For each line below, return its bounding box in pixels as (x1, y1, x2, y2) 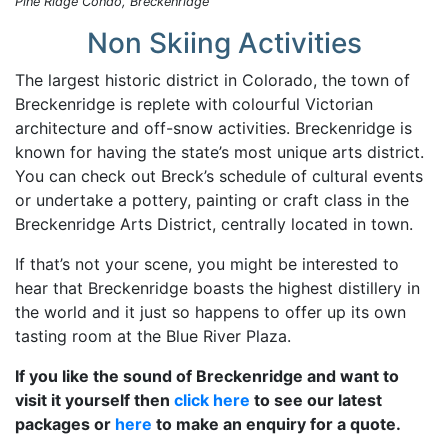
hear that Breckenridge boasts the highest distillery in (15, 277, 420, 298)
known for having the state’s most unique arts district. (15, 141, 424, 162)
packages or (15, 413, 115, 434)
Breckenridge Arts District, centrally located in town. (15, 213, 413, 234)
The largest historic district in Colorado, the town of (15, 69, 410, 90)
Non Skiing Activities (86, 25, 362, 60)
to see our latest (250, 389, 382, 410)
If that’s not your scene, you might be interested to (15, 253, 399, 274)
